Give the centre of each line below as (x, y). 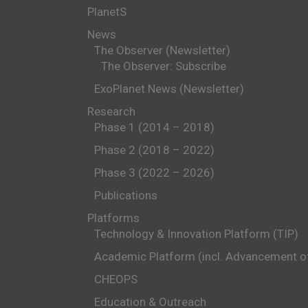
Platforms (113, 218)
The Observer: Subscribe (164, 66)
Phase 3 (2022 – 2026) (154, 172)
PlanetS (107, 11)
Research (111, 111)
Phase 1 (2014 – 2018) (154, 127)
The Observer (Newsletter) (162, 50)
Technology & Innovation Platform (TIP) (196, 233)
